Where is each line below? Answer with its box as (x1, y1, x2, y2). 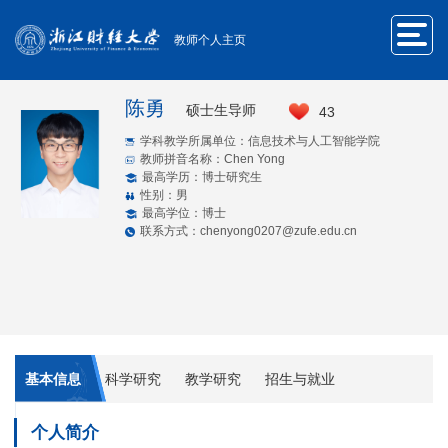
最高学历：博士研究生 (141, 170, 262, 184)
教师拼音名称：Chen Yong (140, 152, 285, 166)
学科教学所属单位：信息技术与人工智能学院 (140, 134, 380, 148)
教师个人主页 (174, 33, 246, 47)
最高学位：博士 (141, 206, 226, 220)
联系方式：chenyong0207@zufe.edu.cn (140, 224, 357, 238)
